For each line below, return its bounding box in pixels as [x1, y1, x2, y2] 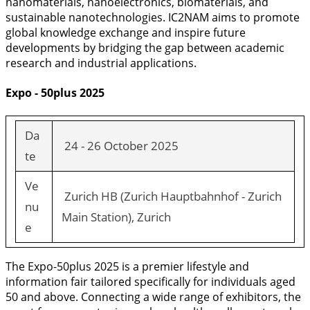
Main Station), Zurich [61, 209, 171, 226]
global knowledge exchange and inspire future [6, 25, 246, 41]
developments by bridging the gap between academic [6, 40, 284, 56]
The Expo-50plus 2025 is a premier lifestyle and [6, 259, 249, 275]
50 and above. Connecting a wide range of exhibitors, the [6, 289, 301, 305]
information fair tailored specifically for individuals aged [6, 274, 295, 290]
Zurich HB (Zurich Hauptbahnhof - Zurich [61, 188, 282, 205]
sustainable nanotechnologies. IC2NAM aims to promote [6, 10, 300, 26]
